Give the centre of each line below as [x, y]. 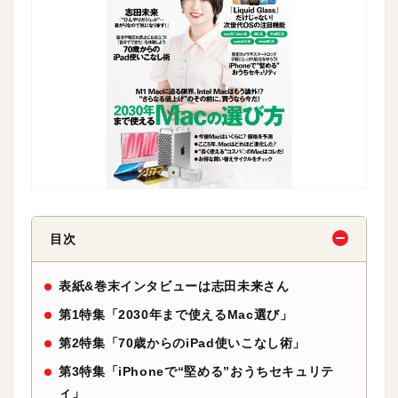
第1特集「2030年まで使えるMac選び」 [176, 314]
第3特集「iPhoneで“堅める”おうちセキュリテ [196, 371]
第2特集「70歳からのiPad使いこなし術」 [183, 343]
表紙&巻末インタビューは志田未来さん [174, 286]
